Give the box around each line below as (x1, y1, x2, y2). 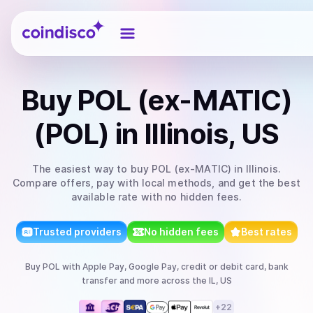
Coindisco (22, 16, 73, 30)
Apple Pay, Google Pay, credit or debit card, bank (82, 261, 289, 272)
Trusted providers (32, 226, 122, 238)
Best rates (240, 226, 292, 238)
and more (117, 275, 159, 286)
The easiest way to (31, 163, 131, 175)
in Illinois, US (109, 117, 279, 151)
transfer (81, 275, 117, 286)
